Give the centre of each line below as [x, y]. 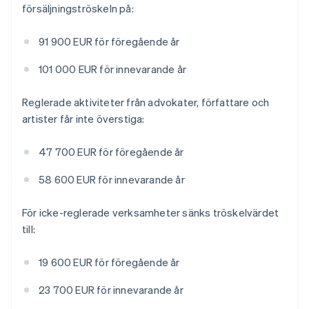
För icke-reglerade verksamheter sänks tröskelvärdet [151, 213]
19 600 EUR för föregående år [109, 262]
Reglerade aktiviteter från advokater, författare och [146, 102]
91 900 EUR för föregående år [109, 42]
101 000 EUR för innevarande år [112, 69]
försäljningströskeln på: [78, 9]
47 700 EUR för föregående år [111, 152]
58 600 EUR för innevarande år [112, 180]
